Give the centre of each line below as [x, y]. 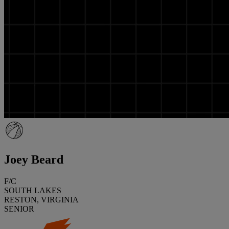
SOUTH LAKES [33, 190]
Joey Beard [34, 159]
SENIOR [19, 209]
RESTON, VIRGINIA [41, 199]
